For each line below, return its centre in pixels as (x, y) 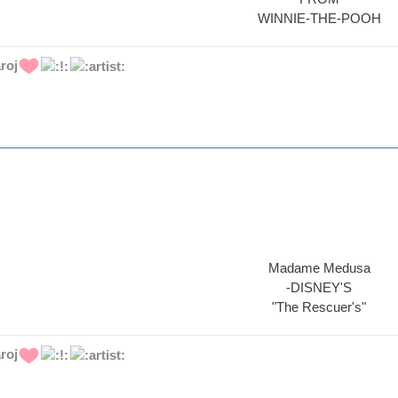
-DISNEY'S (319, 288)
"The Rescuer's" (319, 307)
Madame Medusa (319, 268)
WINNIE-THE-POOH (319, 18)
